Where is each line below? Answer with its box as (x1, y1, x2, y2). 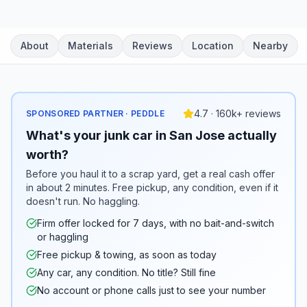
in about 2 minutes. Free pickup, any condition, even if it (26, 182, 278, 194)
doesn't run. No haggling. (26, 195, 140, 208)
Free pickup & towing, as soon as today (37, 249, 217, 261)
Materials (68, 40, 113, 52)
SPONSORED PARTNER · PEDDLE (26, 108, 164, 119)
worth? (26, 147, 69, 162)
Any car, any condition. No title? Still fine (37, 267, 216, 279)
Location (192, 40, 234, 52)
